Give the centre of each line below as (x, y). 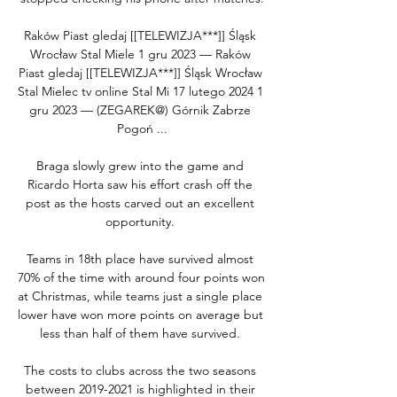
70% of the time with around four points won (141, 277)
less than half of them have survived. (142, 333)
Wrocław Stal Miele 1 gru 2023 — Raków (140, 54)
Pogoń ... (142, 128)
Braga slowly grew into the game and (140, 165)
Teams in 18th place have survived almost (140, 258)
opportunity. (142, 221)
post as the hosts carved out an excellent (140, 202)
